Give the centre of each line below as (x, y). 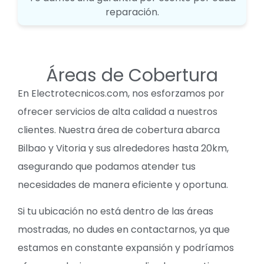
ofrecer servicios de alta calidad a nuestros (118, 111)
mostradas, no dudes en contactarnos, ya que (124, 230)
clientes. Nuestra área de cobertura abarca (119, 130)
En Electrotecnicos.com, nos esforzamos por (121, 93)
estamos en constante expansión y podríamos (126, 248)
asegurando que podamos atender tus (107, 166)
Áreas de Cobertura (132, 75)
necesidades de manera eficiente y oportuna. (123, 184)
